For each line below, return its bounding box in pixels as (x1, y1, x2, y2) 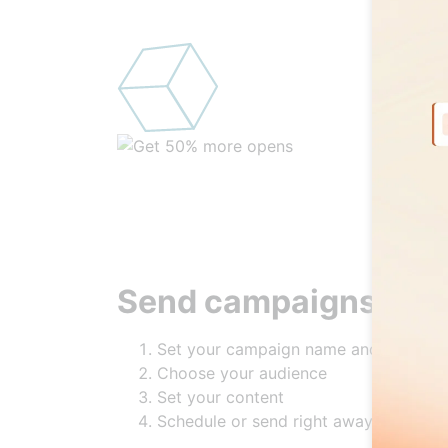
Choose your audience (157, 387, 327, 408)
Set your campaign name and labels (157, 363, 428, 384)
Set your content (157, 411, 284, 432)
